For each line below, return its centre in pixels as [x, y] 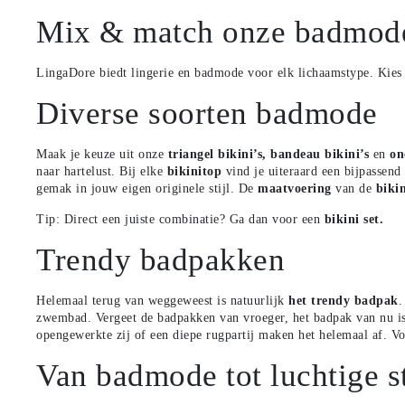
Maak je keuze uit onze [102, 154]
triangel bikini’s [215, 154]
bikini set [352, 219]
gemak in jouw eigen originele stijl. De [147, 188]
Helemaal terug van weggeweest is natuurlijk [163, 300]
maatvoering [295, 188]
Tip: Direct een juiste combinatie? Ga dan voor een [180, 219]
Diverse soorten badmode [207, 113]
